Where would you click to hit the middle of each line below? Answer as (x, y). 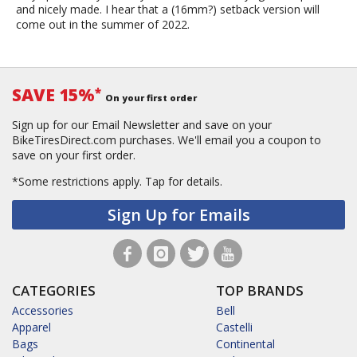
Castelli (234, 328)
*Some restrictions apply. (78, 182)
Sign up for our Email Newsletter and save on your (142, 125)
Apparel (31, 328)
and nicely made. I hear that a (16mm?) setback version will (168, 10)
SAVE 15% (53, 95)
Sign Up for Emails (178, 215)
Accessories (43, 311)
